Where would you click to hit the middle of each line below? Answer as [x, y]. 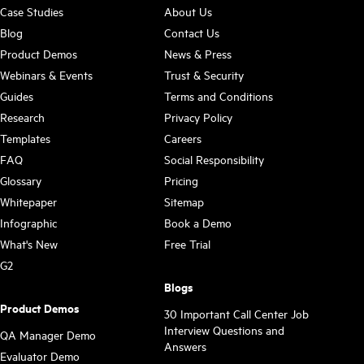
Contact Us [191, 32]
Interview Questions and [224, 329]
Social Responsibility [214, 159]
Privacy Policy [198, 117]
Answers [185, 346]
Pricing [181, 180]
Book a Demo [197, 222]
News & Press [197, 53]
